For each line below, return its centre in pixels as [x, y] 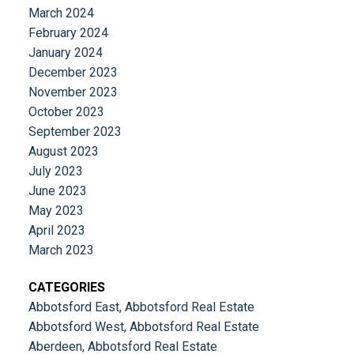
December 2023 [73, 72]
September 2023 [75, 131]
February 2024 [68, 32]
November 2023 [73, 92]
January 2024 [65, 52]
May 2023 [56, 210]
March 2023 [61, 250]
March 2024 [61, 13]
